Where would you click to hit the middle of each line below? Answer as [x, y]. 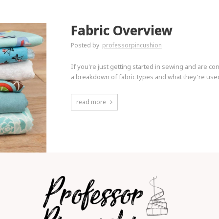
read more [91, 102]
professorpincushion [132, 45]
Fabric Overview [121, 30]
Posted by [86, 45]
